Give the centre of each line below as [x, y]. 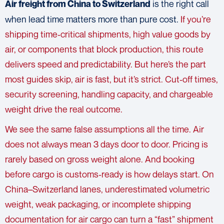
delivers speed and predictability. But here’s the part [105, 64]
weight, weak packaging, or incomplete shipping [98, 204]
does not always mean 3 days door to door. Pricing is [106, 144]
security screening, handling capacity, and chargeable [109, 94]
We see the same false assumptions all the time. [98, 129]
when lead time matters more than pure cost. [92, 19]
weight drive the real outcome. [64, 109]
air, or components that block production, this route [104, 49]
